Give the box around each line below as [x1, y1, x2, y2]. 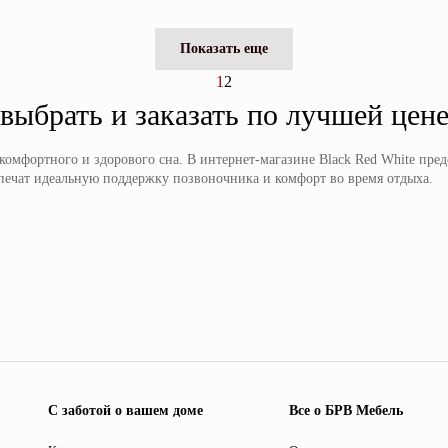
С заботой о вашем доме [47, 403, 203, 418]
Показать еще [180, 41, 268, 56]
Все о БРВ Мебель [289, 403, 404, 418]
